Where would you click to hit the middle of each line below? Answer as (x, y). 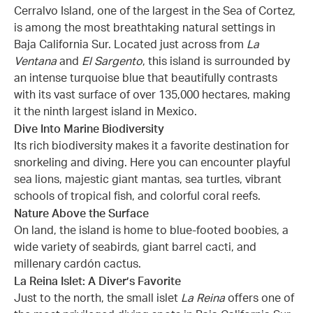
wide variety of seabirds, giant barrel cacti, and (135, 247)
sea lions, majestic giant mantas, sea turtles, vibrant (148, 179)
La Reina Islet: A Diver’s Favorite (97, 281)
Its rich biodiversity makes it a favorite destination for (152, 146)
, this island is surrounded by (216, 61)
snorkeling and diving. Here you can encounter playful (152, 162)
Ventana (35, 61)
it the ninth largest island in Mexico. (105, 111)
